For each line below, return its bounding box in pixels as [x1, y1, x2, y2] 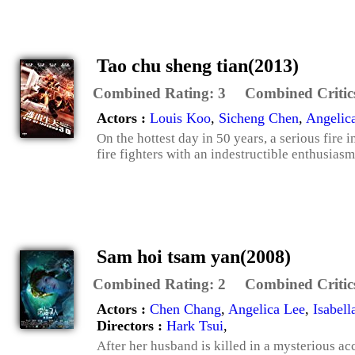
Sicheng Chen [219, 109, 299, 126]
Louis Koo [150, 109, 211, 126]
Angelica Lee [228, 300, 305, 317]
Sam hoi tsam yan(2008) [97, 246, 291, 267]
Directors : [97, 317, 166, 334]
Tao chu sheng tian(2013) [97, 55, 299, 76]
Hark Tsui [166, 317, 223, 334]
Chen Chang [150, 300, 221, 317]
